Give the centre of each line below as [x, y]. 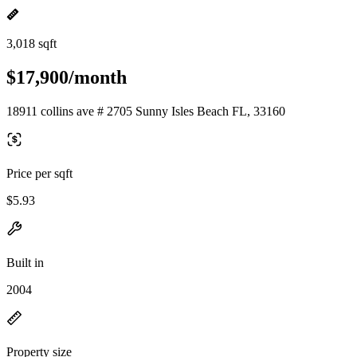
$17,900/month [67, 77]
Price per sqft [39, 173]
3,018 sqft [31, 43]
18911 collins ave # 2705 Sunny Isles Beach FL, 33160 [146, 111]
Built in [25, 262]
